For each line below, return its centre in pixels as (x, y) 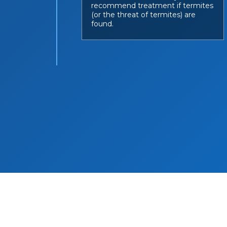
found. (103, 24)
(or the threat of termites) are (144, 15)
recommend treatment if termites (153, 6)
